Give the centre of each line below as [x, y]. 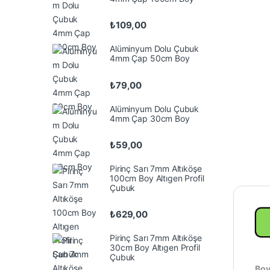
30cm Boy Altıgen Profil [155, 247]
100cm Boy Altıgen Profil [157, 178]
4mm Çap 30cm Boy [150, 118]
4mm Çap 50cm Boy [150, 58]
